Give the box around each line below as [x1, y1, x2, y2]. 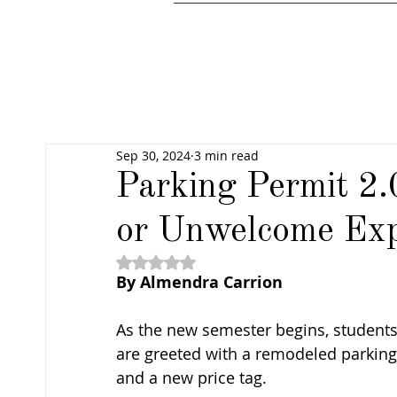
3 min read [194, 146, 259, 164]
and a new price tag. [116, 367, 271, 388]
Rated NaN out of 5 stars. [155, 253, 305, 270]
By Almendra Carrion [116, 271, 283, 293]
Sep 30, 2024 [116, 146, 191, 164]
